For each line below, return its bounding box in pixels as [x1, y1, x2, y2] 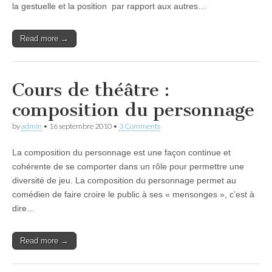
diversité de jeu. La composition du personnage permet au [12, 175, 236, 185]
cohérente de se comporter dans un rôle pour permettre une [12, 161, 244, 171]
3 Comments [119, 121, 160, 131]
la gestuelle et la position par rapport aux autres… [12, 1, 206, 11]
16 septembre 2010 [49, 121, 112, 131]
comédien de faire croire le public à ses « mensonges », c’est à [12, 189, 254, 199]
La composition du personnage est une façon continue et [12, 148, 231, 157]
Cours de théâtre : [12, 79, 169, 101]
